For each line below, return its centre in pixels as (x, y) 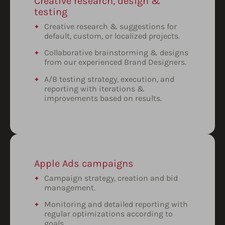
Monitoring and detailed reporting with (116, 204)
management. (70, 187)
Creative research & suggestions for (110, 26)
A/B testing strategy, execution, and (109, 79)
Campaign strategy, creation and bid (111, 178)
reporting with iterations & (94, 88)
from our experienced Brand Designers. (115, 62)
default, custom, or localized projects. (112, 36)
